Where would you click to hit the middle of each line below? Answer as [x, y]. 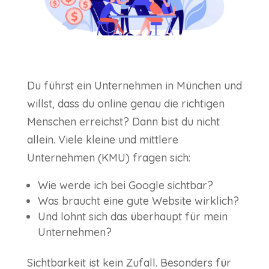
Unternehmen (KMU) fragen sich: [108, 158]
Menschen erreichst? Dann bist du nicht [123, 122]
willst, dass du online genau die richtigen [125, 104]
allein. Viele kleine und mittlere [102, 140]
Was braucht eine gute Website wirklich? [138, 201]
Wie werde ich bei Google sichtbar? [125, 186]
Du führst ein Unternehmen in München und [134, 86]
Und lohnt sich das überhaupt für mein [132, 217]
